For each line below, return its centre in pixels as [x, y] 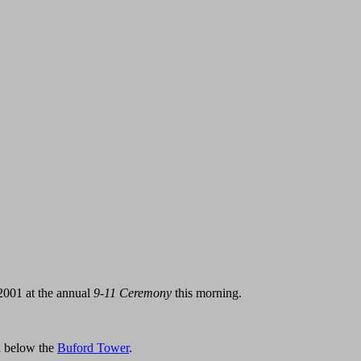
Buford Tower [93, 347]
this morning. [207, 293]
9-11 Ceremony [133, 293]
